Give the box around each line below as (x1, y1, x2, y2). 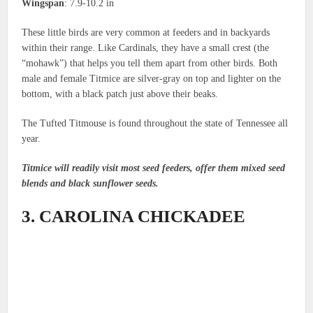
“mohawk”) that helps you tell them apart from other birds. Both (22, 58, 278, 69)
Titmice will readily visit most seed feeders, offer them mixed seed (22, 163, 286, 174)
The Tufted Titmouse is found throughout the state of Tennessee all (22, 118, 289, 129)
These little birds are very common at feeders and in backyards (22, 27, 270, 38)
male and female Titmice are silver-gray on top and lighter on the (22, 73, 282, 85)
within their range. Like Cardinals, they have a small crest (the (22, 43, 270, 54)
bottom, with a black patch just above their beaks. (22, 89, 219, 100)
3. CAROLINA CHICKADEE (22, 207, 246, 226)
